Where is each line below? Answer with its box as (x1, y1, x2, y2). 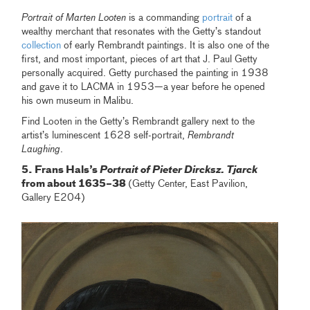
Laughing (21, 144, 61, 154)
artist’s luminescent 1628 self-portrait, (21, 130, 188, 140)
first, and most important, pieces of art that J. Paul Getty (21, 54, 258, 64)
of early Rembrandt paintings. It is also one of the (61, 40, 270, 51)
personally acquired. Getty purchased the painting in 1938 (21, 68, 269, 78)
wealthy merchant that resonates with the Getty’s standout (21, 26, 262, 37)
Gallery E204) (21, 192, 86, 203)
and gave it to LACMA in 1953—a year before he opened (21, 82, 266, 92)
